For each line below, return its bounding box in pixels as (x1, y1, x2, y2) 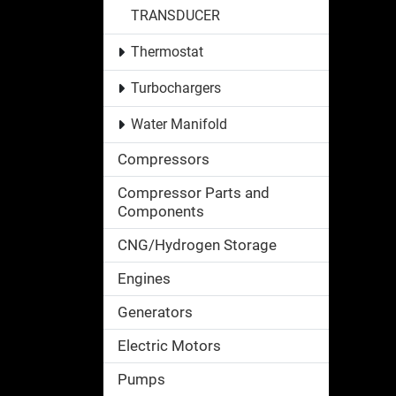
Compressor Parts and (118, 183, 270, 202)
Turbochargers (130, 79, 221, 96)
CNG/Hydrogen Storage (118, 235, 277, 254)
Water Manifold (130, 115, 227, 133)
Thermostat (130, 42, 203, 60)
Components (118, 202, 204, 220)
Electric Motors (118, 336, 221, 354)
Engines (118, 269, 171, 287)
